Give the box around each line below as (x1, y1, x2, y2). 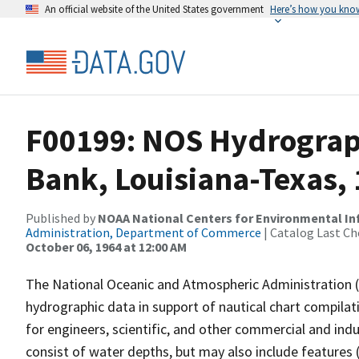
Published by (26, 210, 98, 226)
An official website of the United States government (45, 2, 264, 15)
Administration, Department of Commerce (26, 224, 261, 240)
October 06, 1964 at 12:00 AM (26, 239, 187, 255)
